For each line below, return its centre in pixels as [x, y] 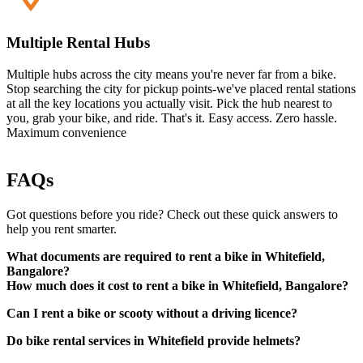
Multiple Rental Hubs [78, 43]
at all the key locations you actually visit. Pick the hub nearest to [169, 103]
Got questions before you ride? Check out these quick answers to [172, 214]
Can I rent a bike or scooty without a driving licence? [152, 313]
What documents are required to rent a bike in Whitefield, [166, 256]
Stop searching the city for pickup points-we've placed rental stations [181, 88]
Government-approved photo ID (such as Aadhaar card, [181, 327]
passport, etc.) [74, 342]
